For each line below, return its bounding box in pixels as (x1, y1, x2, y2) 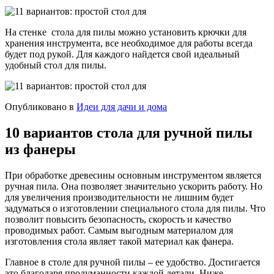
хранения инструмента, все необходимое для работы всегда (5, 37, 253, 48)
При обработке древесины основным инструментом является (5, 169, 261, 180)
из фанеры (5, 141, 76, 157)
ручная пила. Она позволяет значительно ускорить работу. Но (5, 180, 262, 191)
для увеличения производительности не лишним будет (5, 191, 234, 202)
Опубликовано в (5, 101, 74, 112)
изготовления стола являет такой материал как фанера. (5, 235, 234, 246)
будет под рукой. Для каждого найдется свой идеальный (5, 48, 240, 59)
